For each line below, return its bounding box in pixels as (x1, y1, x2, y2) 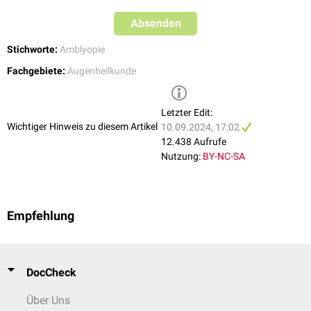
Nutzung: (161, 151, 201, 162)
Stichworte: (7, 44, 58, 56)
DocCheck (26, 266, 76, 279)
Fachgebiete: (7, 65, 65, 77)
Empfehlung (7, 209, 74, 224)
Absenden (130, 17, 181, 31)
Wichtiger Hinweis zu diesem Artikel (7, 120, 158, 132)
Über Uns (26, 294, 70, 307)
